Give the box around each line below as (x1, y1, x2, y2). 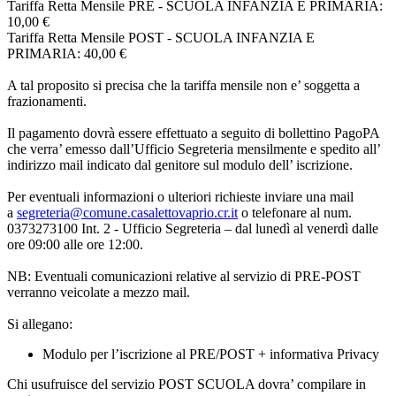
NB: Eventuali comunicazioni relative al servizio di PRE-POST (7, 268, 361, 284)
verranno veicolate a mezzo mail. (7, 284, 190, 300)
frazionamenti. (7, 93, 90, 109)
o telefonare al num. (238, 204, 352, 220)
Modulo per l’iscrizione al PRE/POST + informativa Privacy (42, 346, 379, 362)
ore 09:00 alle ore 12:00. (7, 236, 143, 252)
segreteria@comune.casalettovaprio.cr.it (17, 204, 238, 220)
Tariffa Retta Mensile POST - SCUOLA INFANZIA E (7, 29, 315, 45)
